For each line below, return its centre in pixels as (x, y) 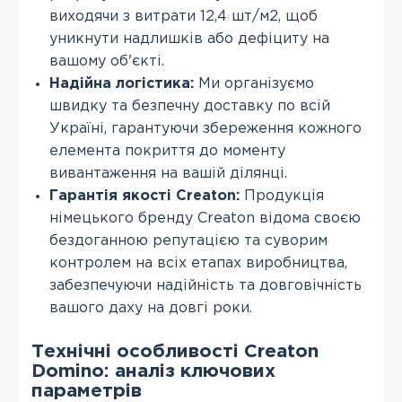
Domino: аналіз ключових (153, 371)
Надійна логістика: (122, 84)
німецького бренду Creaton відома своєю (205, 218)
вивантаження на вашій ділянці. (168, 174)
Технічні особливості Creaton (175, 352)
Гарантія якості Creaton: (144, 196)
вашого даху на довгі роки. (151, 308)
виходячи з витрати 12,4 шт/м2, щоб (184, 17)
